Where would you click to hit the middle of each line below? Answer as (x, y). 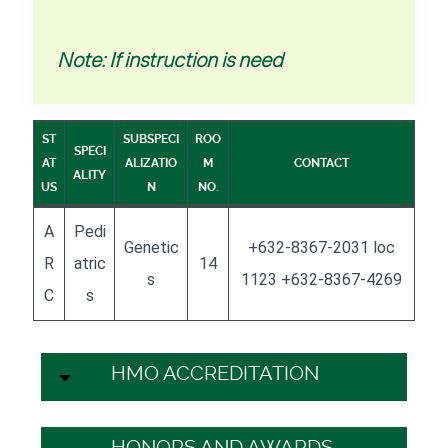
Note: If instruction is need (170, 59)
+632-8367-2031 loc (321, 247)
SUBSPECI (151, 138)
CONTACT (321, 162)
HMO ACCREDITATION (215, 372)
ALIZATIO (151, 162)
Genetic (151, 247)
